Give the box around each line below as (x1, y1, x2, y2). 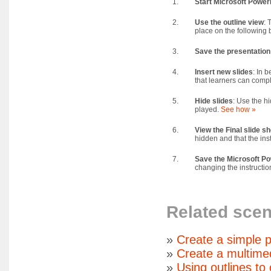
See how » (221, 105, 256, 114)
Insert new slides (195, 68, 253, 76)
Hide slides (195, 97, 233, 105)
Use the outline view (195, 18, 264, 27)
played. (195, 105, 221, 114)
